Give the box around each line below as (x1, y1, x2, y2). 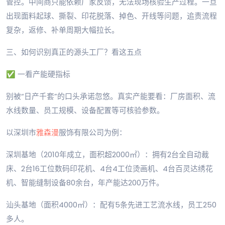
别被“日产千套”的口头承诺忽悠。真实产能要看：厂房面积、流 (6, 91, 215, 102)
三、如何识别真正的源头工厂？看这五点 (6, 47, 142, 58)
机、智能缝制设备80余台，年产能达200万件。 (6, 177, 164, 188)
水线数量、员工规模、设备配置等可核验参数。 (6, 105, 164, 116)
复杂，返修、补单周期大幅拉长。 (6, 25, 119, 36)
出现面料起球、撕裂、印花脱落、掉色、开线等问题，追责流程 (6, 11, 217, 22)
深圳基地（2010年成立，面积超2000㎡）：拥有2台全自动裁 (6, 149, 209, 160)
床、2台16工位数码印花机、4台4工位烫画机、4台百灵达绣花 (6, 163, 213, 174)
